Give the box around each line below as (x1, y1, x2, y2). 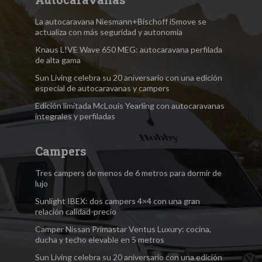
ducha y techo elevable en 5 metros (35, 234, 164, 244)
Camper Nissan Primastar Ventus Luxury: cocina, (35, 223, 211, 234)
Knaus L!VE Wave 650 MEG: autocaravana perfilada (35, 44, 222, 54)
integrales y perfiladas (35, 111, 115, 121)
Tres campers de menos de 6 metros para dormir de (35, 167, 222, 178)
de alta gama (35, 54, 81, 65)
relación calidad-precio (35, 206, 116, 216)
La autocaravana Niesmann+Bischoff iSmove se (35, 16, 206, 26)
